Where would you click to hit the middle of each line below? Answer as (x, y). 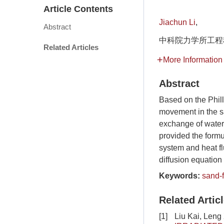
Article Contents (78, 9)
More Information (193, 60)
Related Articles (71, 47)
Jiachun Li (177, 22)
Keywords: (179, 176)
